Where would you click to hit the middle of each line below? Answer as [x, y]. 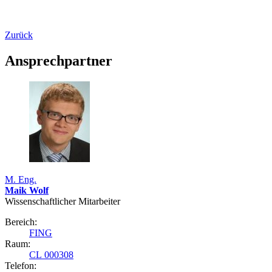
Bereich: [21, 222]
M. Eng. [21, 180]
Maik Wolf [27, 191]
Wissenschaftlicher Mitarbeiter [63, 202]
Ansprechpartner [59, 61]
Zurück [19, 35]
